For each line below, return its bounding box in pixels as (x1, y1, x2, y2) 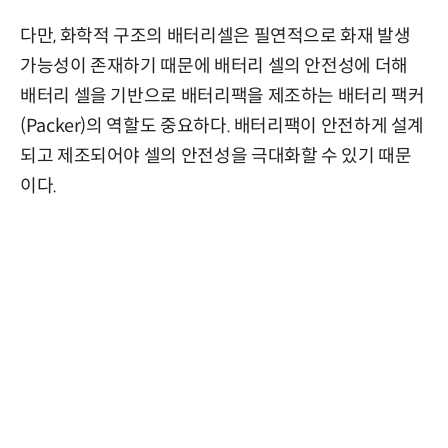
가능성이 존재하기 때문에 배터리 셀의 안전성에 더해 (20, 55, 408, 78)
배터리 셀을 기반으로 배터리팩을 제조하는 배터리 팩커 (20, 85, 425, 108)
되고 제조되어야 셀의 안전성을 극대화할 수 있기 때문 (20, 145, 412, 168)
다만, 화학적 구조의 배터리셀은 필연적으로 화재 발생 (20, 25, 411, 48)
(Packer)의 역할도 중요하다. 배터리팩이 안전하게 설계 (20, 115, 425, 138)
